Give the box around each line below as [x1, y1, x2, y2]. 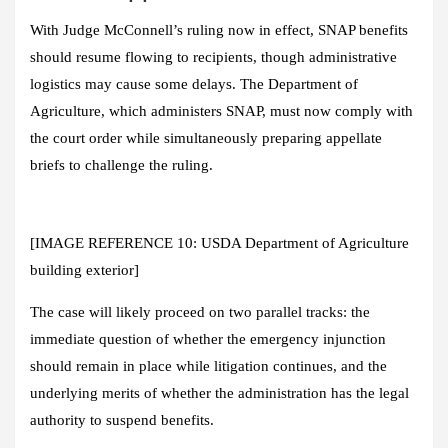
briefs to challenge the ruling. [30, 156, 213, 173]
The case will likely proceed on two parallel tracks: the [30, 303, 370, 320]
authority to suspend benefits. [30, 411, 214, 428]
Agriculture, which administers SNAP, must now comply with [30, 102, 413, 119]
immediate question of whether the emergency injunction [30, 330, 386, 347]
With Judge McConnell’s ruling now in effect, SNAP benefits [30, 21, 408, 38]
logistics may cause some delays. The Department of [30, 75, 358, 92]
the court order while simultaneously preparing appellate [30, 129, 382, 146]
